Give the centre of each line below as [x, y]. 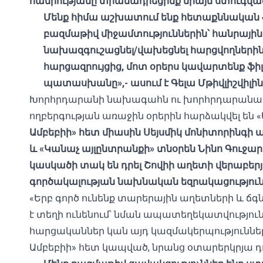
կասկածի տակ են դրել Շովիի [102, 165]
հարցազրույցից [82, 67]
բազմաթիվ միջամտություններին [125, 34]
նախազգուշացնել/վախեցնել [117, 50]
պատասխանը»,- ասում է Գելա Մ [124, 83]
